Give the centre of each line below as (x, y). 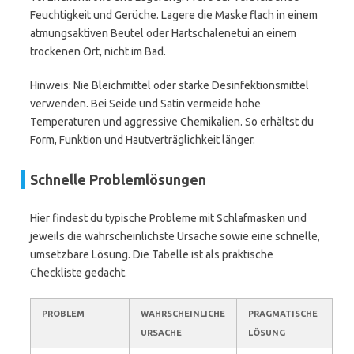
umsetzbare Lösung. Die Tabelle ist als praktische (152, 254)
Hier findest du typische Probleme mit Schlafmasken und (168, 218)
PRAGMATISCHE (283, 314)
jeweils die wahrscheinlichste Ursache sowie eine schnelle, (175, 236)
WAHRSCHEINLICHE (183, 314)
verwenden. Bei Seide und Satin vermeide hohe (145, 104)
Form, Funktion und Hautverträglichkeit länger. (143, 140)
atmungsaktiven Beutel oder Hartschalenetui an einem (163, 33)
